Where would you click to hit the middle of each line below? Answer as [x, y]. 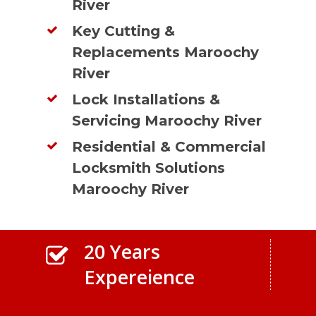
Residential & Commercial [169, 146]
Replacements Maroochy [166, 52]
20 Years [122, 252]
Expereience [140, 277]
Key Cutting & [124, 31]
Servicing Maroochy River [167, 120]
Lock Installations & [146, 99]
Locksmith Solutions [149, 168]
